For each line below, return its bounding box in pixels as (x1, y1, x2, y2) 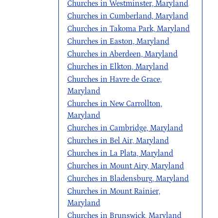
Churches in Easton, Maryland (67, 37, 169, 46)
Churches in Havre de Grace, (67, 75, 162, 84)
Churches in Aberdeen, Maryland (67, 50, 178, 58)
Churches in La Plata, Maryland (67, 149, 173, 158)
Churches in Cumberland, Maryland (67, 12, 188, 20)
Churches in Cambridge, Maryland (67, 124, 183, 132)
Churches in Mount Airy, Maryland (67, 162, 184, 170)
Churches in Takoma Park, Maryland (67, 24, 190, 33)
